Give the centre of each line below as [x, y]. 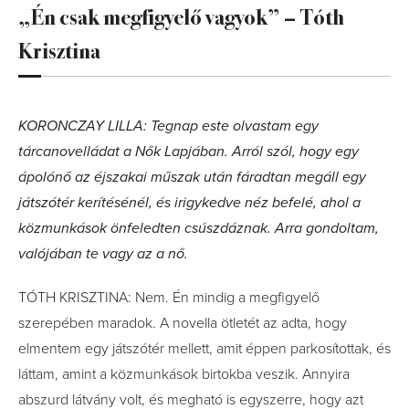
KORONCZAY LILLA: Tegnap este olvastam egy [168, 126]
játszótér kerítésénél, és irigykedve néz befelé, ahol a [189, 203]
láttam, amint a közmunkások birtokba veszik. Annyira [184, 374]
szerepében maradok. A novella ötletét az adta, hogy [183, 323]
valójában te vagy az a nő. [103, 254]
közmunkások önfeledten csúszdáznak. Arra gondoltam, [199, 228]
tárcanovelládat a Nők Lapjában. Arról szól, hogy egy [189, 152]
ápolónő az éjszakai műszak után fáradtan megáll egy [192, 177]
